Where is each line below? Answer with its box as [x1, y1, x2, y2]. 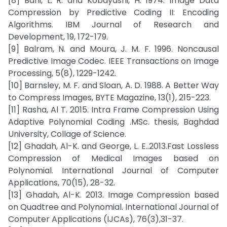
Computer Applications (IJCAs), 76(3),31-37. [8, 213, 183, 225]
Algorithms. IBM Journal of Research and [8, 19, 219, 30]
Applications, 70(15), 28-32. [8, 177, 115, 188]
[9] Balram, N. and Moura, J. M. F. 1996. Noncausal [8, 43, 219, 55]
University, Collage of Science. [8, 128, 126, 140]
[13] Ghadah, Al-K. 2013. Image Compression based [8, 189, 219, 201]
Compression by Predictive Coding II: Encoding [8, 7, 219, 18]
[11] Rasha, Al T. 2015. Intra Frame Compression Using [8, 104, 219, 116]
